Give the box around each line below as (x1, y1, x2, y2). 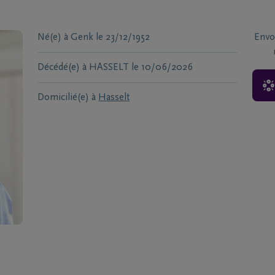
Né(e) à (37, 33, 69, 42)
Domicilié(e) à (37, 93, 96, 103)
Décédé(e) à (37, 63, 87, 72)
